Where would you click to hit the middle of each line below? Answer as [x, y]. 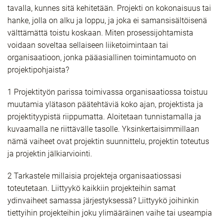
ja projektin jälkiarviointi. [50, 154]
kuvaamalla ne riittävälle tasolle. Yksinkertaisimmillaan [103, 129]
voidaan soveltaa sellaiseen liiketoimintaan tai [88, 45]
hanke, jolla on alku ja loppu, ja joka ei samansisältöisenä [107, 20]
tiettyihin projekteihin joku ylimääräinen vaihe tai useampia [110, 213]
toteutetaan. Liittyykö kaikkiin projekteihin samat [92, 188]
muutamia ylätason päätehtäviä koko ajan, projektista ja [105, 104]
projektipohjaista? [38, 70]
